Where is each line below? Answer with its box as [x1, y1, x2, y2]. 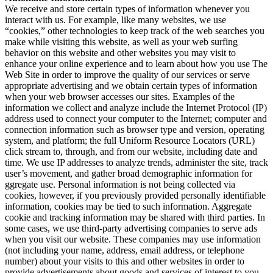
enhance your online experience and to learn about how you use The [5, 58, 268, 69]
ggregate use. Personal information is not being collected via [5, 179, 235, 190]
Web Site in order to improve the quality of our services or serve [5, 69, 250, 80]
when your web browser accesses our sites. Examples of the [5, 91, 235, 102]
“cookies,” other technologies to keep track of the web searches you [5, 26, 264, 36]
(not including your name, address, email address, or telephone [5, 245, 244, 255]
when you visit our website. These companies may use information [5, 234, 261, 244]
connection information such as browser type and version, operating [5, 124, 264, 135]
